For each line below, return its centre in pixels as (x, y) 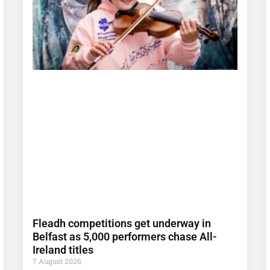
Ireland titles (63, 250)
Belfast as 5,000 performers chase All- (125, 237)
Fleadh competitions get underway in (122, 224)
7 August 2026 (57, 261)
